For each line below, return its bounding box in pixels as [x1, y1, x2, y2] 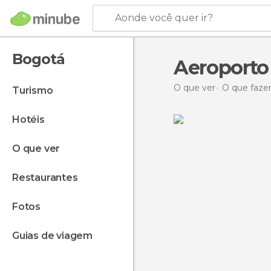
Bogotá [12, 50, 65, 68]
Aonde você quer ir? [114, 12, 213, 24]
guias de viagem [19, 230, 93, 241]
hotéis [19, 114, 45, 125]
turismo [19, 85, 53, 96]
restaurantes [18, 172, 78, 183]
